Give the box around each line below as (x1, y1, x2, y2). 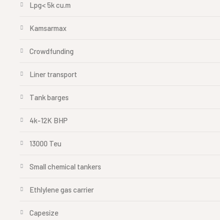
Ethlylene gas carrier (29, 185, 94, 194)
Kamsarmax (29, 24, 66, 32)
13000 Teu (29, 139, 61, 148)
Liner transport (29, 70, 77, 79)
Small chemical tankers (29, 162, 101, 171)
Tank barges (29, 93, 69, 102)
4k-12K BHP (29, 116, 68, 125)
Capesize (29, 208, 58, 217)
